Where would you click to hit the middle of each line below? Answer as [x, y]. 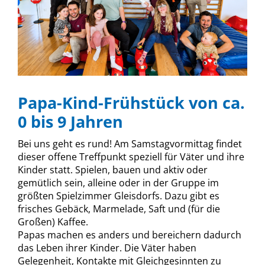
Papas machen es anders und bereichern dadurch [130, 235]
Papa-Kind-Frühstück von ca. [131, 103]
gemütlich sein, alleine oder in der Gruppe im [118, 183]
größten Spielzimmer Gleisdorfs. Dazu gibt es [119, 196]
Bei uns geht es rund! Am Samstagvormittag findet [130, 144]
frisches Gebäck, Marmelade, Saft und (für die [119, 209]
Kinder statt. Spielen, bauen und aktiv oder [113, 170]
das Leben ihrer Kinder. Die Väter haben [107, 248]
